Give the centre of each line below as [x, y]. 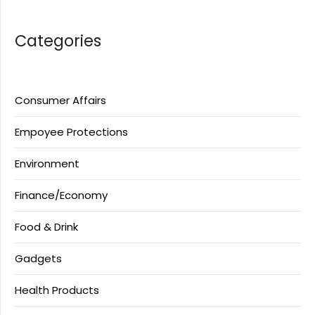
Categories [58, 41]
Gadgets [38, 259]
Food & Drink [46, 227]
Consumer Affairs [60, 101]
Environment [47, 164]
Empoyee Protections [71, 132]
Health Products [57, 290]
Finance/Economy [61, 195]
